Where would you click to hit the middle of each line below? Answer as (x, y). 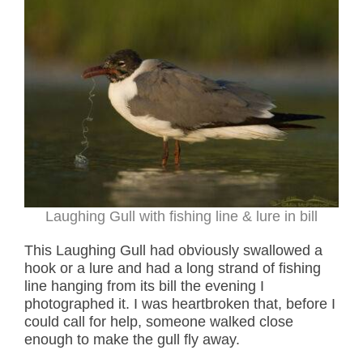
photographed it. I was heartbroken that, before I (180, 304)
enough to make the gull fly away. (132, 340)
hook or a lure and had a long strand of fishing (173, 269)
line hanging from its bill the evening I (144, 286)
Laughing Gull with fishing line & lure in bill (181, 217)
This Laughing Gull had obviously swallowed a (173, 251)
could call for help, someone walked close (159, 322)
